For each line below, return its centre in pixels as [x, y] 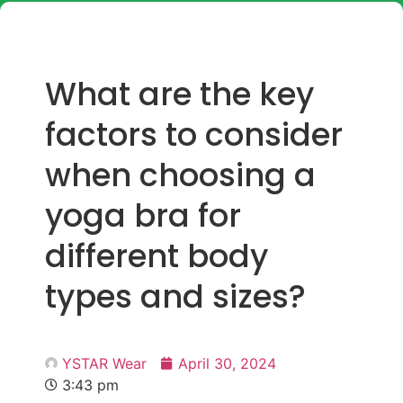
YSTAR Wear [104, 363]
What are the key [179, 94]
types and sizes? [175, 296]
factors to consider [194, 134]
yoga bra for [143, 215]
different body [157, 256]
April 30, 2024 [227, 363]
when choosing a [180, 175]
